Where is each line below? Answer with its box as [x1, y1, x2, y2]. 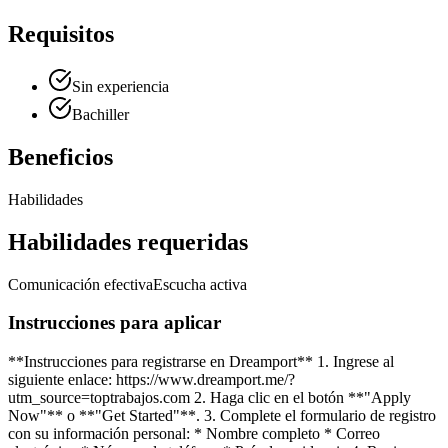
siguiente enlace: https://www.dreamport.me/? [8, 371, 295, 389]
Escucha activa [153, 275, 247, 293]
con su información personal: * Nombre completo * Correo [8, 425, 380, 443]
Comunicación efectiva [8, 275, 153, 293]
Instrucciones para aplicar [8, 312, 221, 334]
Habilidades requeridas [8, 228, 248, 255]
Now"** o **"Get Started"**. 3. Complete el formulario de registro [8, 407, 436, 425]
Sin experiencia [72, 77, 169, 95]
